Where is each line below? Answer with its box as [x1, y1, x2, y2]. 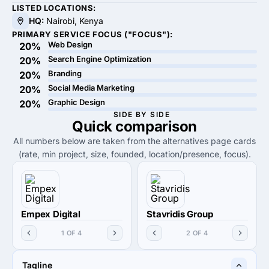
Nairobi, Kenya [44, 16, 103, 26]
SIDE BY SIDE [113, 110, 171, 119]
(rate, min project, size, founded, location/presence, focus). [18, 149, 251, 159]
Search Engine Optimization [48, 54, 151, 64]
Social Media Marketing [48, 83, 134, 92]
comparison [115, 118, 197, 135]
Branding [48, 68, 82, 78]
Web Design [48, 40, 92, 49]
